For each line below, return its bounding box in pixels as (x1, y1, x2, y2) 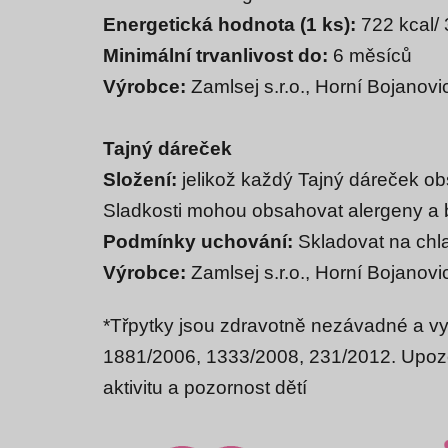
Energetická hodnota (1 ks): (103, 14, 361, 36)
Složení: (103, 169, 182, 191)
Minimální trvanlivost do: (103, 45, 328, 67)
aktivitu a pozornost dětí (103, 377, 307, 399)
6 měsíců (328, 45, 412, 67)
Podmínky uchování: (103, 231, 293, 253)
